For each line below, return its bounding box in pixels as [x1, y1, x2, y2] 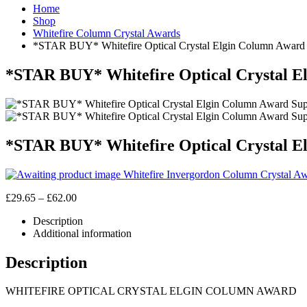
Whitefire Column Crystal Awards [33, 27, 180, 39]
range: [76, 203, 103, 215]
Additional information [33, 227, 132, 239]
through [76, 228, 110, 240]
